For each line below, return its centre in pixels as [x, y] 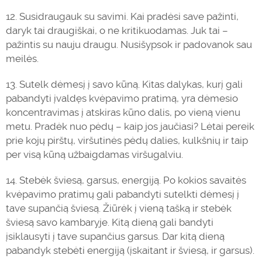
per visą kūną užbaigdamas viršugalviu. [94, 154]
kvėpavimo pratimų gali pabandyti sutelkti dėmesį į [123, 194]
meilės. [22, 58]
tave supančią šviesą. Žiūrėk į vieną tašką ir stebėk [119, 208]
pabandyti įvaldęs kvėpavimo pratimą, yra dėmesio [122, 98]
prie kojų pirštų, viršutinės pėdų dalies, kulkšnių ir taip [127, 140]
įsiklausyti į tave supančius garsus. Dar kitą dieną [115, 236]
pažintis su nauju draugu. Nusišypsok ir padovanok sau [129, 44]
